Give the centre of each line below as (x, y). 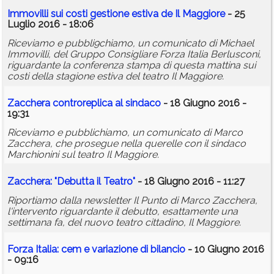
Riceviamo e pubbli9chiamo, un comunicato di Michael (131, 43)
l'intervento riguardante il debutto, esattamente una (123, 212)
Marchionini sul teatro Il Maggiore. (83, 155)
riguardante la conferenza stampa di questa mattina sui (131, 65)
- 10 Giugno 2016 (225, 250)
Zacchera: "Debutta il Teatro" (71, 182)
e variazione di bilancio (133, 250)
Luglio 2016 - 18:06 (50, 24)
